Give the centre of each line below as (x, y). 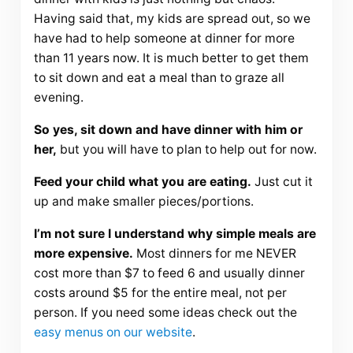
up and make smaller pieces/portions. (143, 202)
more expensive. (83, 254)
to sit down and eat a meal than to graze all (159, 78)
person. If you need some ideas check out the (165, 313)
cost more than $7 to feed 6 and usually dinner (169, 273)
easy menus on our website (113, 333)
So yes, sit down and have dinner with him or (168, 130)
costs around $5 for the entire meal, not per (160, 293)
